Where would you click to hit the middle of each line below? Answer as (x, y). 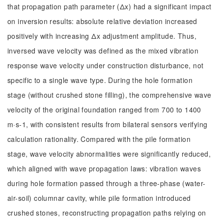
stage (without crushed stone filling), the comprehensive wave (110, 95)
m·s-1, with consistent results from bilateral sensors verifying (108, 124)
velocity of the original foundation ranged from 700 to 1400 (104, 110)
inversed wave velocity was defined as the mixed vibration (103, 51)
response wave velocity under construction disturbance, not (106, 65)
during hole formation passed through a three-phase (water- (107, 183)
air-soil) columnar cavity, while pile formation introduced (99, 198)
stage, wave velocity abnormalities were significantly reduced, (109, 154)
